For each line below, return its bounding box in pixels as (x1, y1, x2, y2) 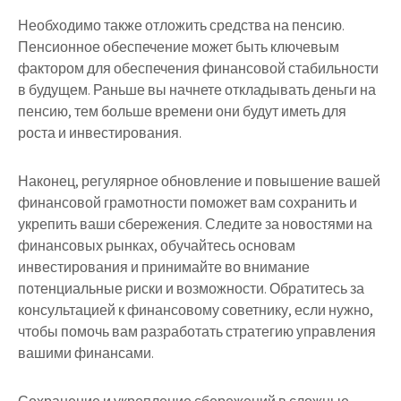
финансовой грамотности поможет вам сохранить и (18, 192, 357, 212)
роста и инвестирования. (18, 123, 182, 142)
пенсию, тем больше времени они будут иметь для (18, 101, 346, 121)
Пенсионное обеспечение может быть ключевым (18, 37, 339, 56)
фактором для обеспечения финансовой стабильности (18, 58, 379, 78)
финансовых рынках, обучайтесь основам (18, 235, 295, 255)
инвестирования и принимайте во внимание (18, 257, 310, 277)
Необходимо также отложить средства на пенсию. (18, 15, 345, 35)
